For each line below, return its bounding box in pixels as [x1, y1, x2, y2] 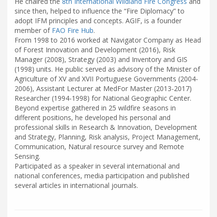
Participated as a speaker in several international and [15, 161, 180, 170]
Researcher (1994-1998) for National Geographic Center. [15, 93, 191, 103]
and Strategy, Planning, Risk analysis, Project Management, [15, 132, 201, 141]
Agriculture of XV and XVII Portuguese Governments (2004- [15, 74, 198, 83]
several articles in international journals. [15, 181, 138, 190]
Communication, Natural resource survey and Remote [15, 142, 184, 151]
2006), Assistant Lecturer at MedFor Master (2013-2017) [15, 84, 192, 93]
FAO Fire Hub [52, 26, 93, 35]
